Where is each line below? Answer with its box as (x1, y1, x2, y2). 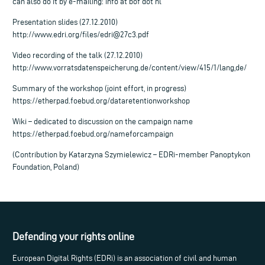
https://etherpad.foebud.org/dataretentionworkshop (12, 96, 190, 105)
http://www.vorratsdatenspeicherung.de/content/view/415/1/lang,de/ (12, 63, 247, 72)
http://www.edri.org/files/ (12, 30, 100, 39)
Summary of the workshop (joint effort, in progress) (12, 83, 186, 93)
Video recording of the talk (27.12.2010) (12, 50, 143, 60)
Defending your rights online (12, 231, 134, 243)
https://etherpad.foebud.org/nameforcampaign (12, 129, 173, 138)
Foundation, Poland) (12, 162, 79, 172)
